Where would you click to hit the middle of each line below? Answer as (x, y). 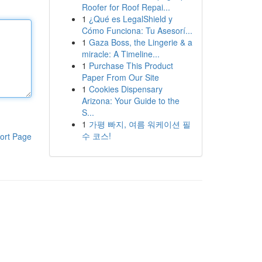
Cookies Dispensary (125, 89)
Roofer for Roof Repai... (126, 7)
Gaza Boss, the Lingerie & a (140, 42)
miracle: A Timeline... (120, 54)
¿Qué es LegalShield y (130, 19)
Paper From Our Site (120, 77)
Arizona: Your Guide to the (130, 101)
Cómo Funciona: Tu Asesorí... (137, 30)
